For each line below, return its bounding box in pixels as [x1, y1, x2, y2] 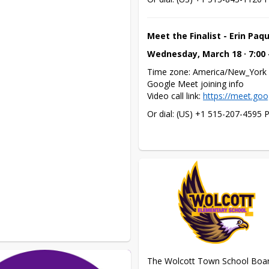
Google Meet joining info [147, 77, 244, 89]
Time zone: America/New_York [147, 65, 267, 77]
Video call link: [147, 89, 204, 101]
